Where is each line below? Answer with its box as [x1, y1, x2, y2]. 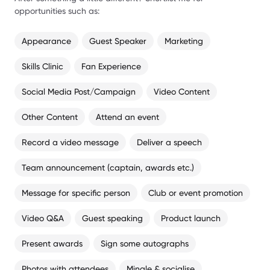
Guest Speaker [89, 36, 146, 46]
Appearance [22, 36, 71, 46]
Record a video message [22, 137, 119, 147]
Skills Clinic [22, 61, 63, 71]
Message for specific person [22, 187, 130, 198]
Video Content [154, 86, 210, 96]
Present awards [22, 238, 83, 248]
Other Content [22, 111, 78, 122]
